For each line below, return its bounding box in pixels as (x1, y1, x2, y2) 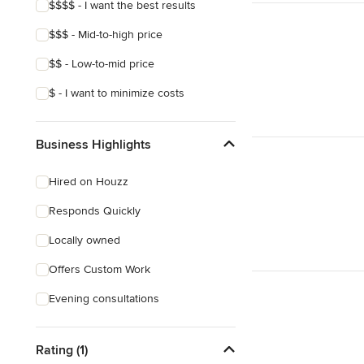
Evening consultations (49, 292, 159, 305)
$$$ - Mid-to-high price (49, 28, 162, 41)
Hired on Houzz (49, 175, 128, 188)
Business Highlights (36, 136, 151, 153)
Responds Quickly (49, 204, 141, 218)
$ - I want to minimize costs (49, 86, 184, 100)
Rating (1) (36, 341, 88, 358)
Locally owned (49, 233, 120, 247)
